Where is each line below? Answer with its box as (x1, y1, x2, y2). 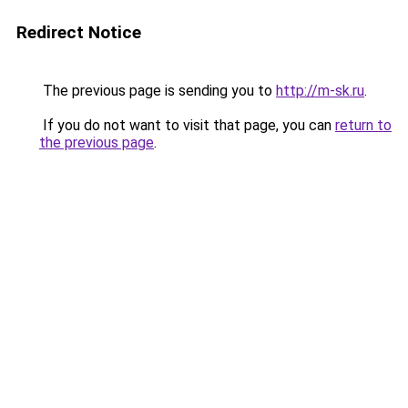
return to (335, 117, 392, 134)
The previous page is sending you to (39, 82, 276, 99)
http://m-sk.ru (276, 82, 364, 99)
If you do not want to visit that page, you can (39, 117, 335, 134)
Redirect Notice (16, 22, 141, 43)
